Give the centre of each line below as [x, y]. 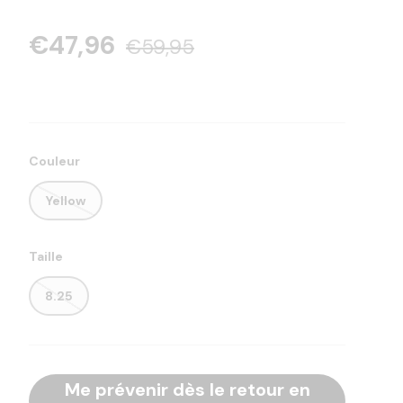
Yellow [66, 201]
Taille [46, 257]
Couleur [54, 161]
